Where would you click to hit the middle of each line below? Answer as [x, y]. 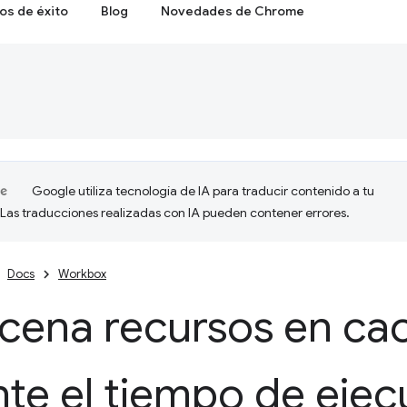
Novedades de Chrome [233, 11]
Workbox [82, 274]
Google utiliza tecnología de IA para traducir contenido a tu [203, 191]
